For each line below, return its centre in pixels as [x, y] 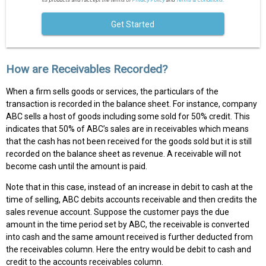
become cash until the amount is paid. [77, 166]
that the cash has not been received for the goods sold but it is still [129, 141]
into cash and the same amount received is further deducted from [129, 237]
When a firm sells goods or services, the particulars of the [112, 91]
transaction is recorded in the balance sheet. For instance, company [132, 104]
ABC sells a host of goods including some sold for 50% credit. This [128, 116]
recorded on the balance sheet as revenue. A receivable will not [123, 153]
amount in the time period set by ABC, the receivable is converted [128, 224]
